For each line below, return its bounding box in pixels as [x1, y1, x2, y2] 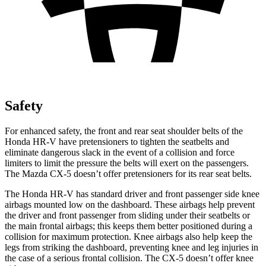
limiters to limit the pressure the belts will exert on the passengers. [5, 157, 249, 168]
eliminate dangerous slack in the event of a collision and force [5, 147, 235, 157]
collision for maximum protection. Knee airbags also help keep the [5, 231, 252, 242]
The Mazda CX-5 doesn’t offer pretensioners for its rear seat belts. [5, 168, 252, 179]
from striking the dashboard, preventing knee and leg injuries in [20, 242, 258, 252]
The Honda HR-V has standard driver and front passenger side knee [5, 188, 259, 199]
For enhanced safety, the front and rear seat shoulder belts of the [5, 125, 243, 136]
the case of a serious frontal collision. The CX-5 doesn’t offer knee [5, 252, 254, 263]
